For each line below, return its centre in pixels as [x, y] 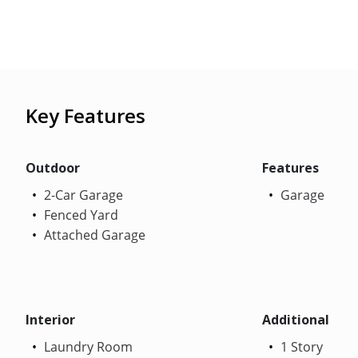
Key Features [86, 115]
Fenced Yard [80, 215]
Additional [295, 319]
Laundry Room [87, 346]
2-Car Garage [82, 195]
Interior [50, 319]
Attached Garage [93, 235]
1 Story [300, 346]
